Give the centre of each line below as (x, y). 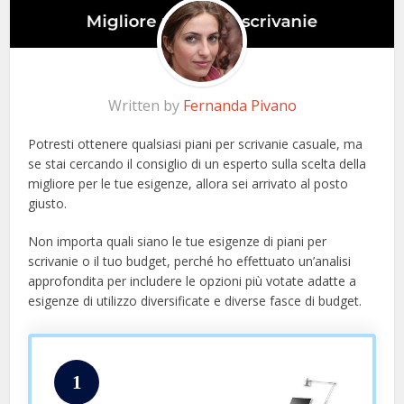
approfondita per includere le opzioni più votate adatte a (193, 281)
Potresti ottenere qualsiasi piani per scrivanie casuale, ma (196, 144)
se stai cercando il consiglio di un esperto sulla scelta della (197, 164)
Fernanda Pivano (239, 106)
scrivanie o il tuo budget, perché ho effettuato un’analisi (190, 262)
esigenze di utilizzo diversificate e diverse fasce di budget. (195, 301)
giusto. (48, 204)
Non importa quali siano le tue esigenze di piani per (178, 242)
